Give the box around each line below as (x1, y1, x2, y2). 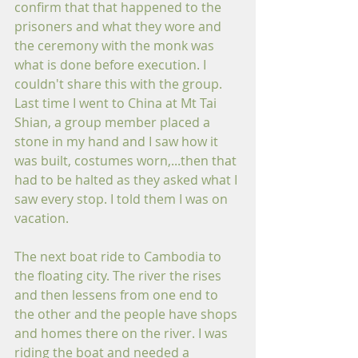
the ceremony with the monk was (14, 37, 217, 54)
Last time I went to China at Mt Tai (14, 94, 220, 112)
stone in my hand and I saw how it (14, 133, 221, 150)
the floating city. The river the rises (14, 267, 225, 284)
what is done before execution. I (14, 56, 209, 74)
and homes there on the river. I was (14, 324, 231, 342)
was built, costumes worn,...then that (14, 152, 240, 169)
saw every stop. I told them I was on (14, 190, 231, 208)
